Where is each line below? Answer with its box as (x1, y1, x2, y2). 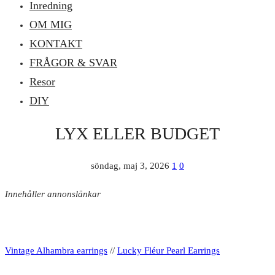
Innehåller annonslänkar (5, 189, 101, 199)
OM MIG (29, 18, 72, 31)
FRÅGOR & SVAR (29, 56, 117, 69)
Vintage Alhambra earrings (5, 246, 107, 256)
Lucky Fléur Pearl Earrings (117, 246, 220, 256)
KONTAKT (29, 37, 82, 50)
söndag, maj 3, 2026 (91, 161, 169, 171)
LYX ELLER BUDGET (55, 124, 220, 144)
